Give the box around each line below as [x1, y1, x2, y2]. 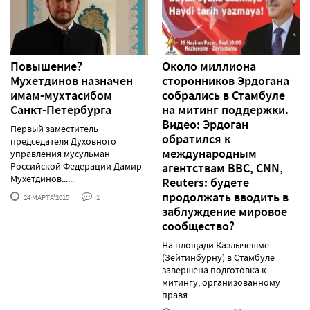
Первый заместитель [10, 122, 98, 136]
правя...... [162, 289, 200, 302]
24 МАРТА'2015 [22, 192, 69, 203]
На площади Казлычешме [162, 239, 269, 252]
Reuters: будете [162, 174, 249, 192]
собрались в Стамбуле [162, 87, 285, 104]
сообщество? [162, 218, 235, 235]
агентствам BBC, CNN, [162, 160, 283, 177]
